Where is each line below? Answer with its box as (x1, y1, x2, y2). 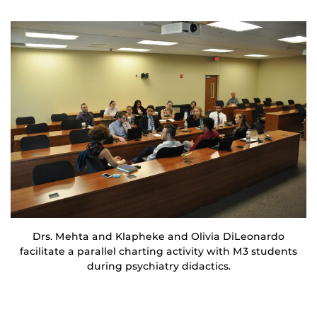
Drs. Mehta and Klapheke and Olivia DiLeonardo (33, 229, 284, 243)
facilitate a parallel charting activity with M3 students (20, 244, 297, 258)
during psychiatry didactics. (86, 259, 231, 272)
